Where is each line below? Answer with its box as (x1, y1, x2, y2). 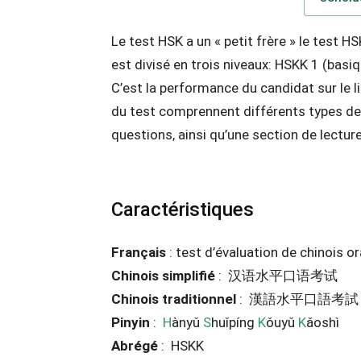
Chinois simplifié (111, 268, 215, 284)
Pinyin (111, 314, 150, 330)
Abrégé (111, 338, 158, 354)
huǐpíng (211, 314, 258, 330)
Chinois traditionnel (111, 291, 236, 307)
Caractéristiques (111, 198, 254, 221)
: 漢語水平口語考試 (236, 291, 359, 307)
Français (111, 244, 166, 260)
